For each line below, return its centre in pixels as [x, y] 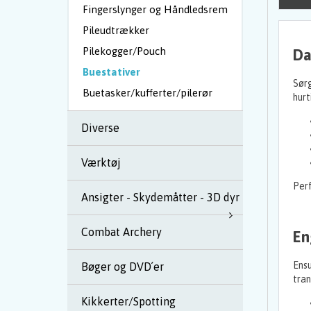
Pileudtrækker [116, 30]
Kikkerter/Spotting [128, 301]
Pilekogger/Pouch [124, 51]
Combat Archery [121, 232]
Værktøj [101, 162]
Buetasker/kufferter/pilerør [148, 93]
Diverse [100, 128]
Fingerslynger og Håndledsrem [155, 9]
